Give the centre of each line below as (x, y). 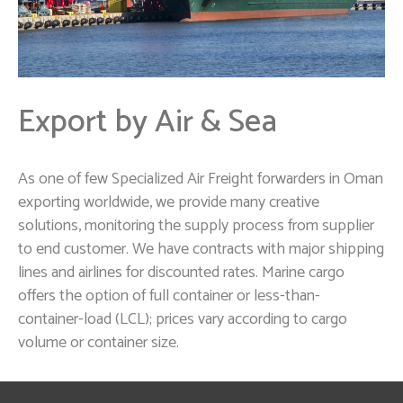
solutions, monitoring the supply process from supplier (196, 225)
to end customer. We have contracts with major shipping (201, 249)
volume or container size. (99, 342)
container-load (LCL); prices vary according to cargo (183, 319)
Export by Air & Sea (148, 121)
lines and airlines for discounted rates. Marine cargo (181, 272)
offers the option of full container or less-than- (169, 296)
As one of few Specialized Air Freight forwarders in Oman (201, 179)
